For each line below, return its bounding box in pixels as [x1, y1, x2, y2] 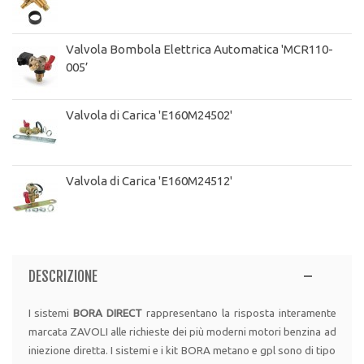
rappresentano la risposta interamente [142, 307, 336, 320]
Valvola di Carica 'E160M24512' [66, 174, 232, 188]
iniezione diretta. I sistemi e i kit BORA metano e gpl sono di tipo [28, 344, 336, 357]
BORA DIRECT [73, 307, 143, 320]
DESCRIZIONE [28, 267, 97, 286]
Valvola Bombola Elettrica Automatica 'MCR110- [66, 42, 333, 57]
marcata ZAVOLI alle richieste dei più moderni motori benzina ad [28, 326, 336, 339]
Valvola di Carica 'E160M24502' [66, 108, 232, 123]
